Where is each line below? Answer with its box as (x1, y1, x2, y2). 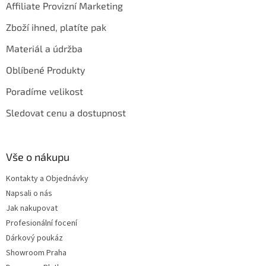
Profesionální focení (6, 217, 77, 230)
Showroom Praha (6, 247, 66, 259)
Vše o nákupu (6, 150, 69, 164)
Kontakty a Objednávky (6, 173, 88, 185)
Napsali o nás (6, 188, 52, 200)
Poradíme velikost (6, 85, 83, 97)
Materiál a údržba (6, 43, 83, 55)
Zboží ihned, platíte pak (6, 21, 106, 33)
